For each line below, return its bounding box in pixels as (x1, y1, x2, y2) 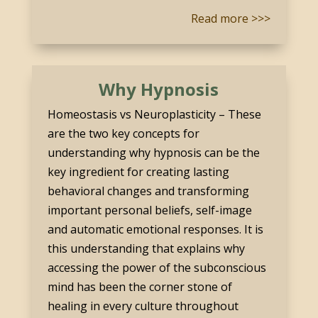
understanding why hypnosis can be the (47, 144, 260, 160)
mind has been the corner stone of (47, 278, 232, 295)
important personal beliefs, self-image (47, 202, 252, 218)
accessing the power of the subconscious (47, 259, 266, 275)
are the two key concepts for (47, 125, 199, 141)
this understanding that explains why (47, 240, 245, 256)
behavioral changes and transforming (47, 182, 249, 199)
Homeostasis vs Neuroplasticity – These (47, 106, 261, 122)
